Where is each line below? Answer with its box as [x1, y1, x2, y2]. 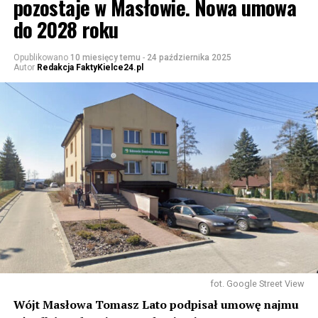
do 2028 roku [13, 14, 119, 45]
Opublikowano [13, 53, 68, 63]
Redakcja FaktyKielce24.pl [36, 62, 143, 73]
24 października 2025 [146, 53, 231, 63]
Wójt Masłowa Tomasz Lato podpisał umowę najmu [13, 296, 299, 312]
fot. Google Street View [210, 278, 305, 289]
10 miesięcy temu [70, 53, 141, 63]
